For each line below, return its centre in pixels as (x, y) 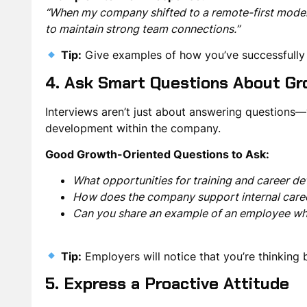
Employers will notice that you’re (170, 256)
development (79, 128)
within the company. (167, 128)
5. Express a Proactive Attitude (167, 284)
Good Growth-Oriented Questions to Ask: (157, 154)
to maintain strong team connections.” (142, 28)
